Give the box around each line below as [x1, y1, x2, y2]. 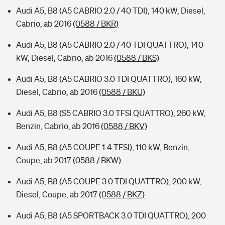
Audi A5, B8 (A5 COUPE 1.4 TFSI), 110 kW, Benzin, [16, 143, 190, 152]
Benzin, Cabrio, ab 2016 [16, 122, 101, 131]
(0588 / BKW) [73, 156, 121, 165]
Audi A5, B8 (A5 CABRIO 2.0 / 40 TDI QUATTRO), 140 [16, 40, 203, 49]
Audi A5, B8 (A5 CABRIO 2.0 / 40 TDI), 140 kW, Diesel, [16, 6, 205, 15]
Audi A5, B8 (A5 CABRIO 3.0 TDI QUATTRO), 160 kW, [16, 74, 202, 83]
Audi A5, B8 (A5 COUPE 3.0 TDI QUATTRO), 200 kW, [16, 177, 202, 186]
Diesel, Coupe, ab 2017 [16, 190, 99, 199]
